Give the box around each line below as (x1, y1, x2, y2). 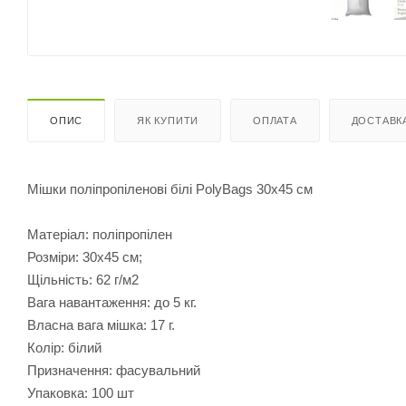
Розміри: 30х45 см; (27, 248, 142, 265)
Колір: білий (27, 339, 101, 355)
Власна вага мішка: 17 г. (27, 316, 175, 333)
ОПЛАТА (253, 114, 297, 126)
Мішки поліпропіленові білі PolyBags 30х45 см (27, 180, 313, 197)
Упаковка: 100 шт (27, 384, 134, 401)
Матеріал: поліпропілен (27, 226, 172, 242)
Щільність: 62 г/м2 (27, 271, 139, 287)
